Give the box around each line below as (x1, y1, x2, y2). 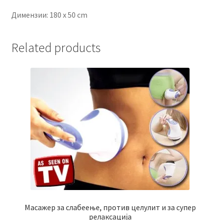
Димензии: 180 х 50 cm (11, 9, 87, 20)
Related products (11, 39, 101, 55)
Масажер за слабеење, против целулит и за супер (24, 202, 196, 213)
